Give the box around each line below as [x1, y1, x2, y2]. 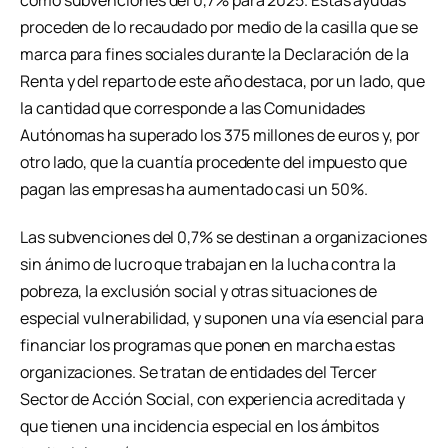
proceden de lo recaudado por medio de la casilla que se [20, 16, 418, 39]
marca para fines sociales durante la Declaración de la [20, 43, 409, 66]
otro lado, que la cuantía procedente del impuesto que [20, 151, 407, 174]
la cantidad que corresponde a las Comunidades [20, 97, 366, 120]
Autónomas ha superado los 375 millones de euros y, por [20, 124, 420, 147]
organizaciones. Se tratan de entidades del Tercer [20, 361, 378, 383]
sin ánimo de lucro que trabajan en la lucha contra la [20, 253, 396, 275]
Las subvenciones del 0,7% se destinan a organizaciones [20, 226, 427, 248]
